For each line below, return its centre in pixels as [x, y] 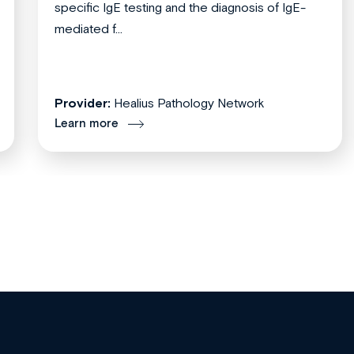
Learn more [87, 124]
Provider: [83, 103]
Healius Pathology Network [189, 103]
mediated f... [88, 29]
